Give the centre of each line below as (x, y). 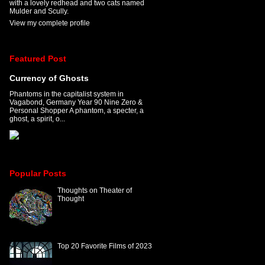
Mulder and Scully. (39, 11)
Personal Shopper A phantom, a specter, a (76, 111)
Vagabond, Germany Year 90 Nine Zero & (76, 103)
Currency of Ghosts (49, 78)
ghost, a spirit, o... (37, 119)
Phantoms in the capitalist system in (66, 94)
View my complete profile (49, 23)
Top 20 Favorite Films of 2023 (105, 246)
